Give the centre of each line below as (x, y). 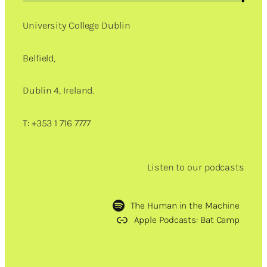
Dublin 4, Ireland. (59, 91)
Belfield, (39, 58)
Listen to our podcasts (196, 167)
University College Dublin (77, 26)
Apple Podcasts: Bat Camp (187, 220)
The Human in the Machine (185, 205)
